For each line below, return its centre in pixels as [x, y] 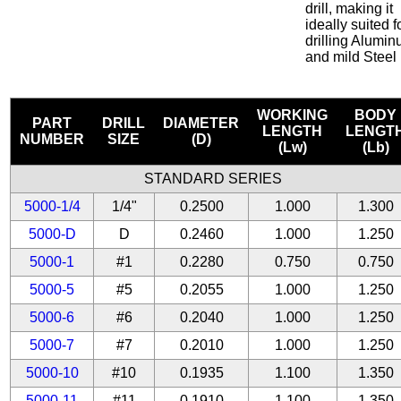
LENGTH [293, 131]
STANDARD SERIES [213, 179]
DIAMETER [201, 123]
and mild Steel [351, 57]
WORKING [293, 115]
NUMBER [52, 139]
